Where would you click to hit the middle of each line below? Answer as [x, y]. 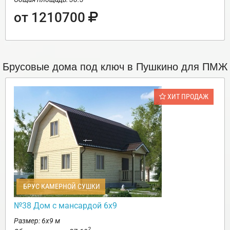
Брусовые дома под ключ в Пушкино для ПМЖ [115, 66]
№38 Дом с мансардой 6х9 [65, 205]
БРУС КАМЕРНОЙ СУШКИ [61, 186]
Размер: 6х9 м [37, 221]
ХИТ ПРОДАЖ [187, 96]
